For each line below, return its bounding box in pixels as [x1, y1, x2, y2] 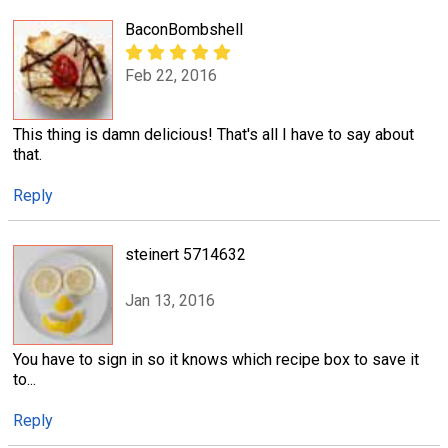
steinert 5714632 [125, 244, 246, 264]
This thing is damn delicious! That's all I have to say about [13, 124, 414, 144]
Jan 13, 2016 [125, 291, 215, 311]
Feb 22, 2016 [125, 66, 217, 85]
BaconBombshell [125, 19, 243, 39]
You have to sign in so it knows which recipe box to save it [13, 349, 419, 369]
